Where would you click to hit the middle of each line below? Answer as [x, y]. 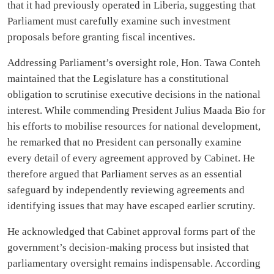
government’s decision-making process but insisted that [128, 247]
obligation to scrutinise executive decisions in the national [134, 94]
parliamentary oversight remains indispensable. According [134, 263]
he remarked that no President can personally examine [124, 142]
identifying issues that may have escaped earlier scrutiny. [131, 206]
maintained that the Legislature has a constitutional [118, 79]
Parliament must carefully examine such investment [119, 21]
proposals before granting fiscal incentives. [101, 37]
